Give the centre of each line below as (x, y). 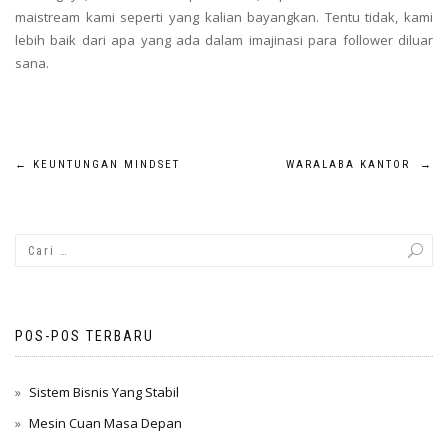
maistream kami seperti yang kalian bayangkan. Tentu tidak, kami (224, 17)
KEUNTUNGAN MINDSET (104, 164)
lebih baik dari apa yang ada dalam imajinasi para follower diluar (224, 40)
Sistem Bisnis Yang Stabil (104, 392)
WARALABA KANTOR (353, 164)
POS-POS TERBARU (84, 336)
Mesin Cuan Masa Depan (105, 423)
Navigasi (73, 174)
